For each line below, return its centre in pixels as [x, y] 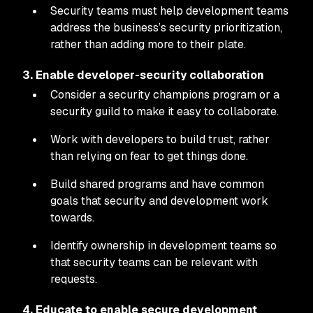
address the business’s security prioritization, [166, 28]
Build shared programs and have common [157, 184]
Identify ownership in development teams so [163, 246]
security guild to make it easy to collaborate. [165, 111]
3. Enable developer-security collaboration [143, 75]
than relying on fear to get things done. [149, 156]
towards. [72, 218]
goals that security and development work [159, 201]
